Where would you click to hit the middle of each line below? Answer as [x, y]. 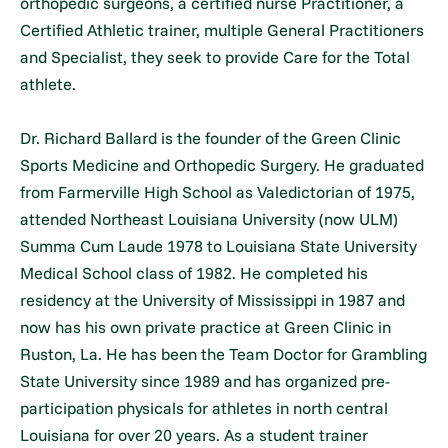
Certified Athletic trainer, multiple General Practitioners [222, 29]
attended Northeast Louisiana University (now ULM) [209, 218]
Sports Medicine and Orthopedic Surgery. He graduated [222, 164]
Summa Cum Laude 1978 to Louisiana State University [219, 245]
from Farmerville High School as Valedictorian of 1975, [218, 191]
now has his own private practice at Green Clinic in [206, 326]
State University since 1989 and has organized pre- [205, 380]
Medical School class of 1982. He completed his [194, 272]
